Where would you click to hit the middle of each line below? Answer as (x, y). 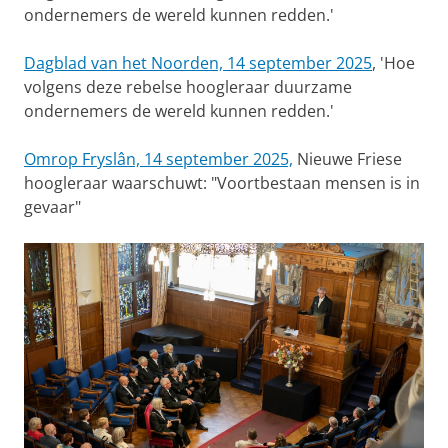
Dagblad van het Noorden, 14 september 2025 (198, 62)
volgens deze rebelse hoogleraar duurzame (188, 86)
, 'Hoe (393, 62)
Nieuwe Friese (347, 158)
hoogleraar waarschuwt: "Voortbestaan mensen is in (222, 182)
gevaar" (52, 206)
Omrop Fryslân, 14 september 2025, (158, 158)
